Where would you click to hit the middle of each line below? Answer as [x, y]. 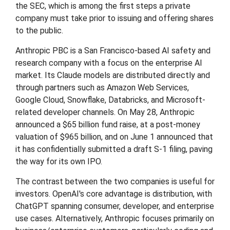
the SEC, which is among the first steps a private [103, 6]
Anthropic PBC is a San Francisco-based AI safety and [113, 51]
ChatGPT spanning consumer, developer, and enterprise [115, 206]
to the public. [39, 31]
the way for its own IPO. [59, 161]
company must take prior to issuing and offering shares [114, 18]
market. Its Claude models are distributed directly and [113, 75]
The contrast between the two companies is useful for [115, 181]
